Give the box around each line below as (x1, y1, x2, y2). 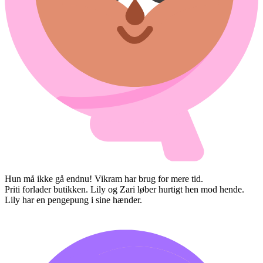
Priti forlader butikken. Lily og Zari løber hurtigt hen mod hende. (5, 184, 244, 194)
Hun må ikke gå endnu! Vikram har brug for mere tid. (5, 173, 203, 184)
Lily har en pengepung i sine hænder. (5, 194, 142, 205)
